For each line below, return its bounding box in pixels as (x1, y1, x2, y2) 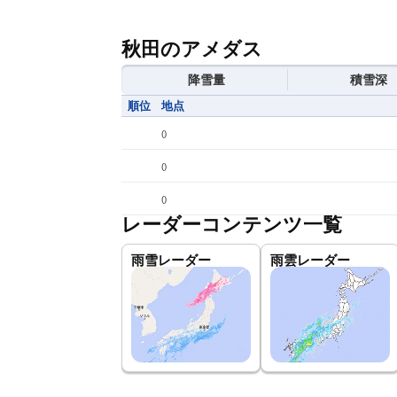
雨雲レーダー (270, 253, 350, 268)
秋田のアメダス (121, 38, 262, 60)
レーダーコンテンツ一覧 (121, 214, 342, 236)
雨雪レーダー (131, 253, 211, 268)
